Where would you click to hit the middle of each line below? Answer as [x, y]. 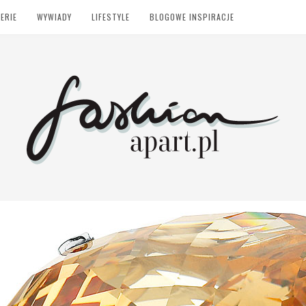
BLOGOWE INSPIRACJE [192, 17]
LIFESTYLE [111, 17]
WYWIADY [54, 17]
